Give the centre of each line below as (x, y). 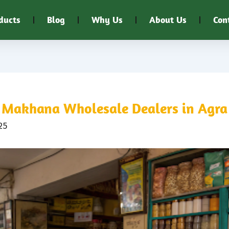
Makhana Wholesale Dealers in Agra (114, 108)
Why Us (107, 20)
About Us (168, 20)
